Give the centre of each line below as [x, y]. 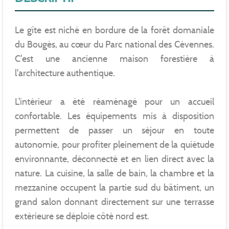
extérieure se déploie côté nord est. [82, 216]
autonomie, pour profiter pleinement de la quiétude [114, 144]
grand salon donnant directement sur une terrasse [114, 202]
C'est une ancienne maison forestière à [114, 59]
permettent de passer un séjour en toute [114, 130]
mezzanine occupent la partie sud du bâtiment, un [114, 187]
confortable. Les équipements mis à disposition [114, 116]
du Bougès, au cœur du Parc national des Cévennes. [114, 44]
